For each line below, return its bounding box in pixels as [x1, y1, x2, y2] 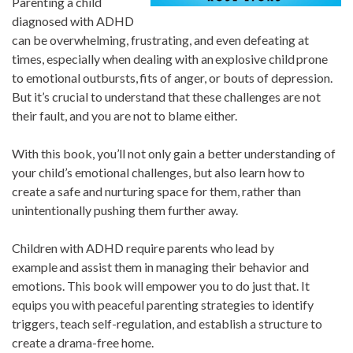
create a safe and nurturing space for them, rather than [12, 184, 301, 199]
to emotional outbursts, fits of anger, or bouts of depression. [12, 70, 333, 86]
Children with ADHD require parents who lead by [12, 240, 274, 256]
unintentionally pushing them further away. [12, 203, 238, 218]
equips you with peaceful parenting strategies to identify [12, 297, 314, 313]
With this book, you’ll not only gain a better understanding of [12, 146, 336, 162]
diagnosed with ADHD [12, 13, 134, 29]
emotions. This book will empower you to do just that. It [12, 278, 310, 294]
